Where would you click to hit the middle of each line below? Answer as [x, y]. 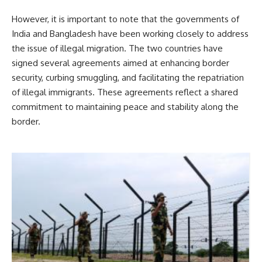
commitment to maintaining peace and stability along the [125, 106]
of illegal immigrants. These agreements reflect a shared [125, 92]
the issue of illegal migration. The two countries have [117, 48]
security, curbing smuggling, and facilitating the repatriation [128, 77]
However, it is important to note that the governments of [125, 19]
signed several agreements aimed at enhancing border [120, 63]
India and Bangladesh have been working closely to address [130, 33]
